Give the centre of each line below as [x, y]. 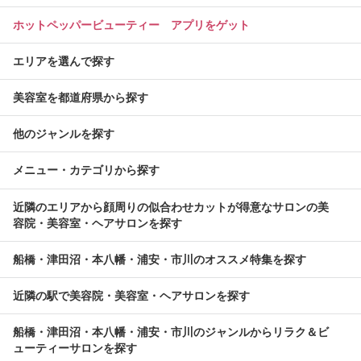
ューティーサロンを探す [75, 349]
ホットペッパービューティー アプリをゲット [131, 25]
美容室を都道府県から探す [81, 98]
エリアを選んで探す [64, 62]
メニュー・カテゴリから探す [86, 170]
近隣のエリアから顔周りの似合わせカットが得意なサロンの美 [171, 207]
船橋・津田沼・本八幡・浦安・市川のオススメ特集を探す [160, 260]
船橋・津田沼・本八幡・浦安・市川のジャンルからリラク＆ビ [171, 332]
